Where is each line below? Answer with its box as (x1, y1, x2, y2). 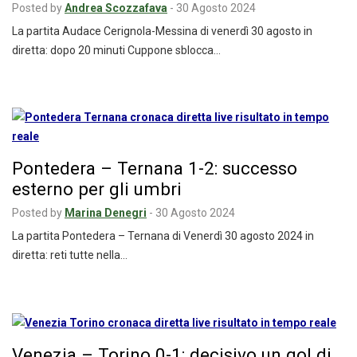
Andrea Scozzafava (65, 2, 167, 14)
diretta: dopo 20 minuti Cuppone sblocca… (12, 44, 221, 57)
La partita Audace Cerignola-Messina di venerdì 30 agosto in (12, 25, 312, 37)
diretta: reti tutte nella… (12, 249, 127, 261)
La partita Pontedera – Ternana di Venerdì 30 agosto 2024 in (12, 229, 314, 242)
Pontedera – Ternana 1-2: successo (12, 158, 297, 178)
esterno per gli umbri (12, 178, 182, 199)
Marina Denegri (65, 206, 147, 219)
